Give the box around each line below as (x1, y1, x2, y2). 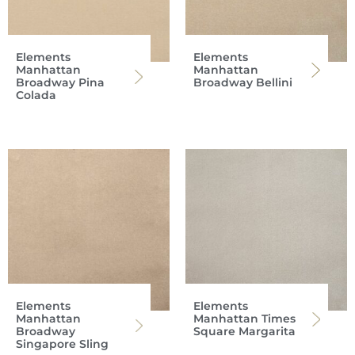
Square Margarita (193, 323, 296, 338)
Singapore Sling (16, 336, 109, 351)
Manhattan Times (193, 311, 296, 326)
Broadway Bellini (193, 74, 292, 90)
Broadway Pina (16, 74, 105, 90)
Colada (16, 87, 56, 102)
